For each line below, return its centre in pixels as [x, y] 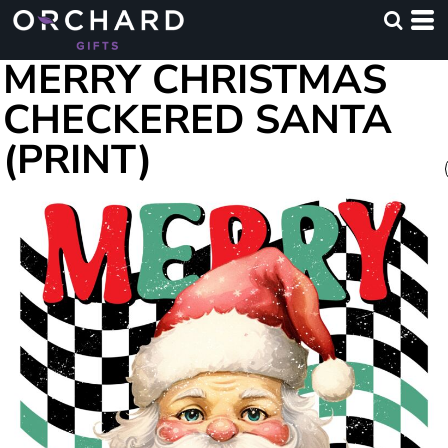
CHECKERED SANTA [197, 120]
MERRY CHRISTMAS [195, 80]
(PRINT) [77, 160]
